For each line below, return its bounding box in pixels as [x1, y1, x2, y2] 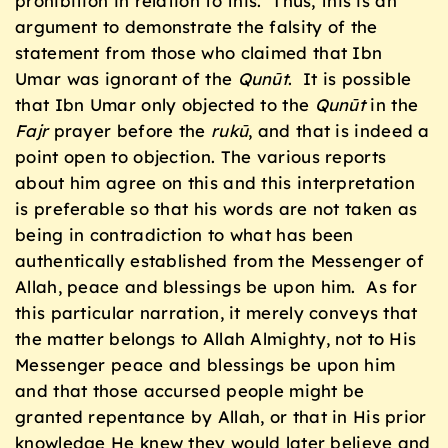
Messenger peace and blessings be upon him [15, 353, 396, 375]
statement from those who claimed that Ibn [15, 41, 383, 63]
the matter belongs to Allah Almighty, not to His [15, 327, 417, 349]
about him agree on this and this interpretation [15, 171, 416, 193]
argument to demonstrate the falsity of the [15, 15, 378, 37]
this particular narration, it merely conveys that [15, 301, 418, 323]
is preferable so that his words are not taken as [15, 197, 418, 219]
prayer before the [48, 119, 211, 141]
